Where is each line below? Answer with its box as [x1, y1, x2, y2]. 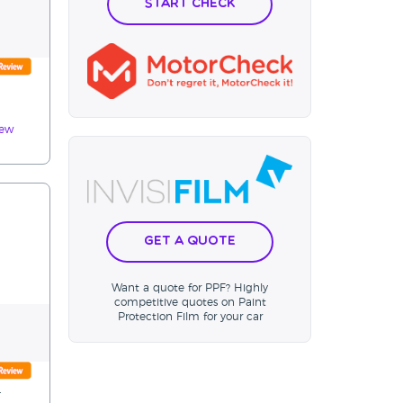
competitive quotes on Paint [113, 297, 266, 309]
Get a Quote [144, 235, 236, 249]
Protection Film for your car [117, 311, 263, 323]
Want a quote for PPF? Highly [112, 282, 268, 294]
